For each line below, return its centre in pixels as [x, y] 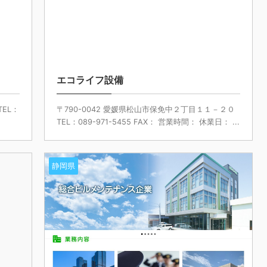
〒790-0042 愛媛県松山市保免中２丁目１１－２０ [145, 110]
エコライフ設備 [90, 80]
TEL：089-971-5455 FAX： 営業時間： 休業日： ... [148, 122]
